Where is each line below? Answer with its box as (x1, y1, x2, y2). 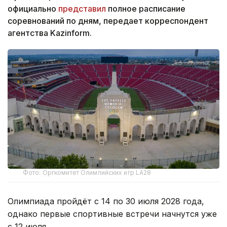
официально (8, 4, 58, 14)
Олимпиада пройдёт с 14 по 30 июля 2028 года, (8, 196, 204, 206)
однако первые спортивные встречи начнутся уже (8, 208, 217, 219)
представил (58, 4, 106, 14)
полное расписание (106, 4, 185, 14)
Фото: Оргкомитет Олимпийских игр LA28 (23, 168, 152, 176)
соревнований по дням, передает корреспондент (8, 16, 208, 26)
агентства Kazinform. (8, 28, 94, 39)
